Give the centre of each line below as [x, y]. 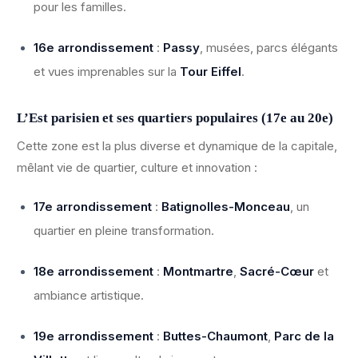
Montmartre [198, 272]
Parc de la [304, 336]
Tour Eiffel [211, 72]
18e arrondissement [93, 272]
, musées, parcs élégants [269, 48]
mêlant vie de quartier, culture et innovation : [137, 168]
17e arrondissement [93, 207]
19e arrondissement [93, 336]
